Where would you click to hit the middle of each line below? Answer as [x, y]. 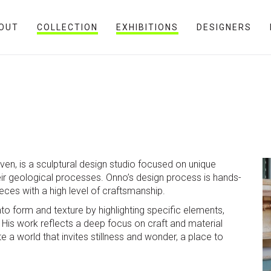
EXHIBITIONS [147, 27]
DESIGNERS [224, 27]
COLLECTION [67, 27]
